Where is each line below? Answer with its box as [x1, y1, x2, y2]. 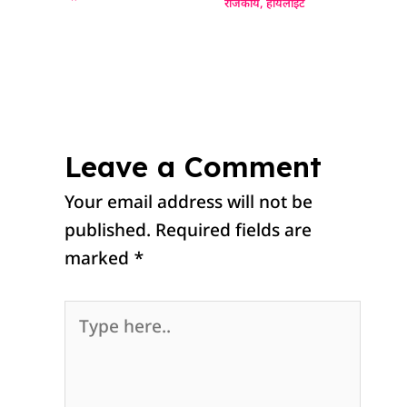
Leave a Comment [65, 149, 323, 185]
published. [65, 221, 152, 244]
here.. [64, 331, 112, 354]
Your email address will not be [65, 193, 313, 216]
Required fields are [155, 221, 313, 244]
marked [65, 249, 134, 273]
